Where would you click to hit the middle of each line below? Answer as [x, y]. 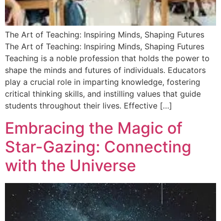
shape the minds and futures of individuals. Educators [105, 70]
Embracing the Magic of [94, 128]
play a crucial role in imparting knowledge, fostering [103, 82]
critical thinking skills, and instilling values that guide [103, 94]
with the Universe [71, 165]
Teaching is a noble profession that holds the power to [107, 58]
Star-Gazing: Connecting [98, 147]
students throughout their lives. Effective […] [89, 106]
